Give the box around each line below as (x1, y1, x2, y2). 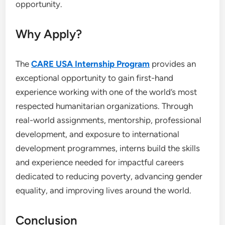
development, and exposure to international (16, 129, 180, 139)
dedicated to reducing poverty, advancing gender (16, 171, 203, 181)
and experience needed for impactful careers (16, 157, 184, 167)
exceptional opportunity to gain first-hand (16, 73, 174, 83)
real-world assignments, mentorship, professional (16, 115, 202, 125)
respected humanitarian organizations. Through (16, 101, 193, 111)
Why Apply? (16, 27, 82, 41)
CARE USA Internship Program (31, 59, 150, 69)
